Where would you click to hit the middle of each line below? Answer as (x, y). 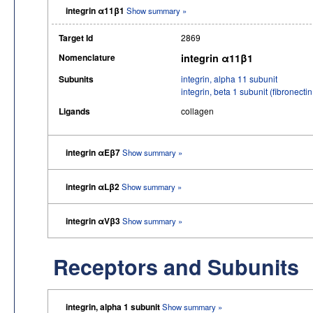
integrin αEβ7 (94, 152)
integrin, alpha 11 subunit (229, 78)
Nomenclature (87, 57)
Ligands (74, 111)
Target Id (76, 37)
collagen (197, 110)
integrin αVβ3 (94, 220)
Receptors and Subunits (176, 266)
